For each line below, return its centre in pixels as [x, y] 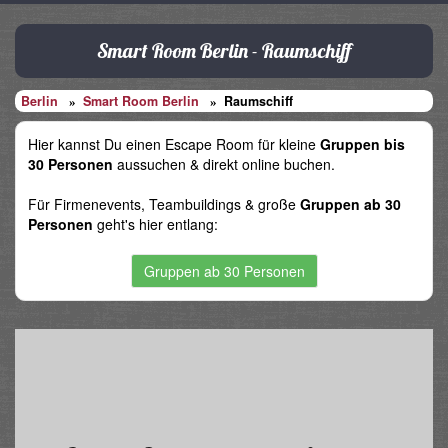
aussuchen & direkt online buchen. [224, 163]
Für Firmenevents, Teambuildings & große [164, 203]
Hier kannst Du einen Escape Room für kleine [174, 143]
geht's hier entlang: [155, 223]
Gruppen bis [362, 143]
